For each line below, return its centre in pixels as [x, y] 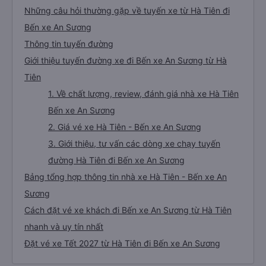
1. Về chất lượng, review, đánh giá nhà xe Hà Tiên [143, 136]
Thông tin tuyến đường [69, 86]
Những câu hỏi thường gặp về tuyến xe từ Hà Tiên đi [127, 53]
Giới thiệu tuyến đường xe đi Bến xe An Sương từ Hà [126, 103]
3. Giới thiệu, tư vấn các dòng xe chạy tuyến [134, 186]
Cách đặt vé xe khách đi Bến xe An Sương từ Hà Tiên [128, 253]
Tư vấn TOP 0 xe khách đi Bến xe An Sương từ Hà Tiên [131, 20]
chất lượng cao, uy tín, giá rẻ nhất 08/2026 [108, 37]
